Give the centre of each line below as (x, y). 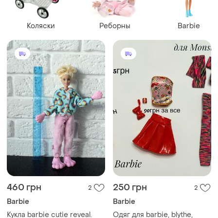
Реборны (115, 26)
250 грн (130, 188)
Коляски (41, 26)
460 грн (24, 188)
